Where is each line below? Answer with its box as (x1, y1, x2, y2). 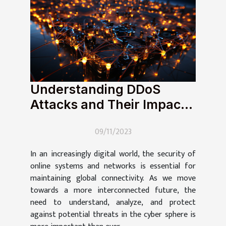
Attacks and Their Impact (30, 97, 186, 112)
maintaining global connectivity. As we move (30, 172, 196, 186)
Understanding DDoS (30, 82, 160, 97)
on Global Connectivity (30, 112, 171, 128)
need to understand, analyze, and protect (30, 196, 196, 210)
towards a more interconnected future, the (30, 184, 196, 198)
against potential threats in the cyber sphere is (30, 208, 196, 222)
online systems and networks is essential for (30, 159, 196, 174)
